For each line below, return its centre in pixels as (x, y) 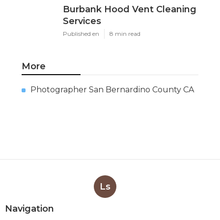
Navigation (29, 209)
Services (82, 21)
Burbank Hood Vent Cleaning (130, 10)
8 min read (125, 34)
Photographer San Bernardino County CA (112, 90)
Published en (81, 34)
